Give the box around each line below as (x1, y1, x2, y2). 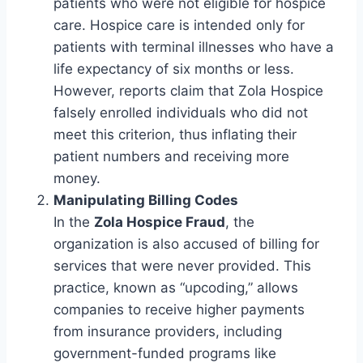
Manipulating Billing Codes (53, 192, 238, 209)
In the (53, 214, 94, 231)
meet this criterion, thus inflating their (53, 126, 297, 143)
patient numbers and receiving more (53, 148, 289, 165)
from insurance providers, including (53, 323, 282, 340)
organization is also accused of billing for (53, 236, 319, 253)
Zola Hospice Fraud (94, 214, 225, 231)
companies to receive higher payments (53, 301, 305, 318)
